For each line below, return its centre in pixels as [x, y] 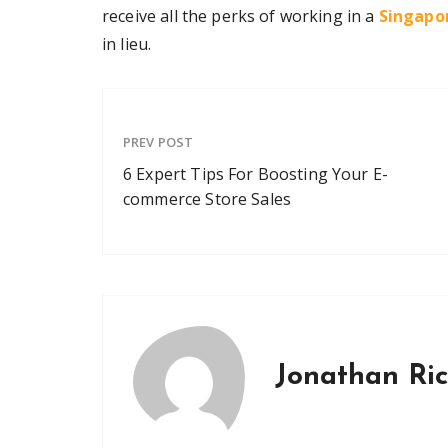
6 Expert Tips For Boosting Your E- [256, 173]
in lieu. [127, 44]
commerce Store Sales [209, 198]
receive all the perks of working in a [240, 16]
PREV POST [158, 141]
